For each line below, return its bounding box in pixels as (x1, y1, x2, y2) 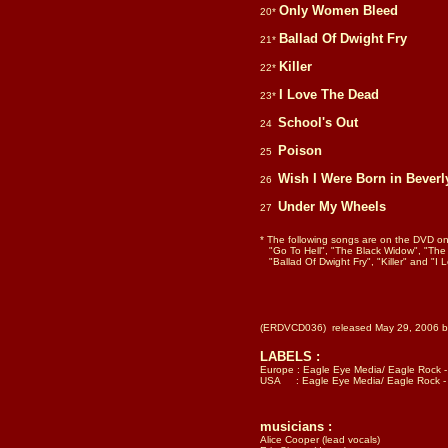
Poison (278, 143, 322, 158)
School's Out (278, 115, 358, 130)
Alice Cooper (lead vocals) (260, 434, 380, 445)
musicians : (260, 419, 332, 434)
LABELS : (260, 349, 320, 364)
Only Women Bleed (279, 3, 398, 18)
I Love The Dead (279, 87, 379, 102)
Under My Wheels (278, 199, 386, 214)
